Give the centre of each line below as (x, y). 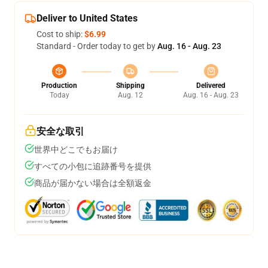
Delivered (211, 86)
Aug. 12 (130, 95)
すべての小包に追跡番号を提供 (93, 166)
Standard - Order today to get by (97, 46)
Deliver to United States (87, 18)
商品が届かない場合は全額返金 (93, 183)
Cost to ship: (60, 34)
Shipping (130, 86)
